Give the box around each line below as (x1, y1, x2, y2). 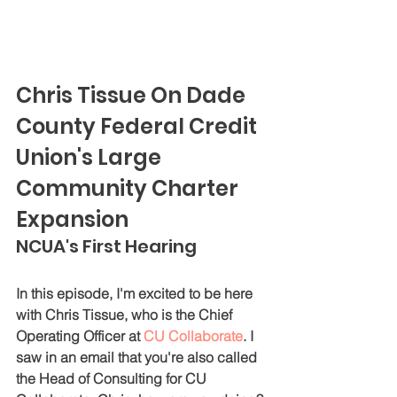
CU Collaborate (144, 326, 243, 345)
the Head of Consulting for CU (16, 369, 210, 387)
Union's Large (16, 142, 166, 172)
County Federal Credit (16, 111, 261, 141)
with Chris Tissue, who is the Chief (16, 305, 236, 323)
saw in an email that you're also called (16, 347, 261, 366)
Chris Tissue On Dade (16, 80, 250, 110)
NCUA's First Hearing (16, 233, 197, 259)
